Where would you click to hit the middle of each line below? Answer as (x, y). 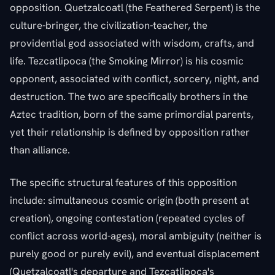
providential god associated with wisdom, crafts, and (132, 43)
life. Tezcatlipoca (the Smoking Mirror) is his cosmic (127, 60)
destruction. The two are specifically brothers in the (129, 96)
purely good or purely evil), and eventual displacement (135, 253)
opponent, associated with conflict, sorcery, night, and (134, 78)
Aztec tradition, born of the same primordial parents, (132, 114)
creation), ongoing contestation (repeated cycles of (127, 218)
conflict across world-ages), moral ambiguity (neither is (136, 235)
